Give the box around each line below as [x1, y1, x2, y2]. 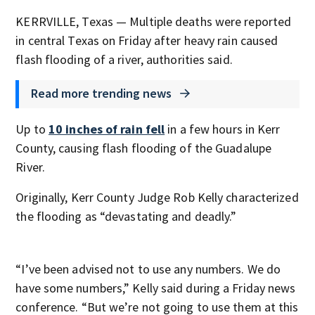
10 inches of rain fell [49, 121, 165, 137]
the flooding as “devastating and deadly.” [15, 208, 237, 224]
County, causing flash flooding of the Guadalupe [15, 140, 272, 156]
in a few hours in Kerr [165, 121, 281, 137]
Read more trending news [31, 84, 175, 101]
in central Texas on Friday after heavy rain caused [15, 32, 278, 49]
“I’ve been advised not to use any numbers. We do [15, 261, 281, 277]
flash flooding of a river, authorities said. [15, 51, 233, 67]
